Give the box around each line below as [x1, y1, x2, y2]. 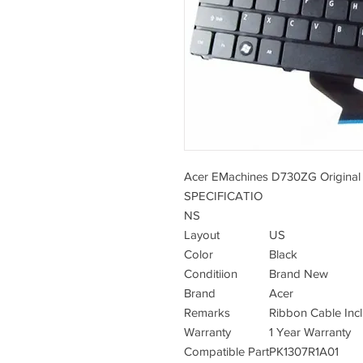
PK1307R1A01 [269, 344, 339, 358]
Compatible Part [184, 344, 269, 358]
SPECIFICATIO [184, 189, 263, 203]
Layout [184, 228, 220, 241]
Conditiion [184, 267, 237, 280]
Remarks [184, 305, 230, 319]
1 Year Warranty [269, 325, 351, 339]
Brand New [269, 267, 328, 280]
